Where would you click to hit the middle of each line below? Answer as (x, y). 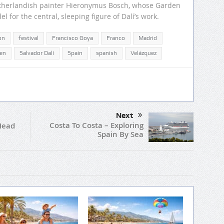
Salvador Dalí (37, 53)
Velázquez (143, 53)
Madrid (148, 38)
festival (28, 38)
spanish (106, 53)
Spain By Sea (120, 134)
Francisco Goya (72, 38)
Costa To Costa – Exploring (96, 125)
